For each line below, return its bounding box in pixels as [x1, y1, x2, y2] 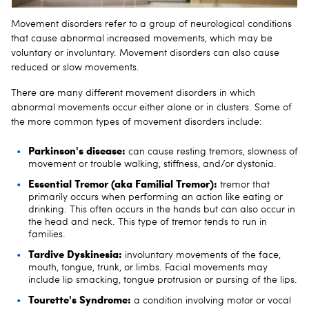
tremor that [217, 179, 270, 190]
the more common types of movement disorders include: [11, 117, 262, 127]
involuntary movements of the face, [122, 250, 281, 260]
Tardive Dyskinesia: [28, 246, 122, 261]
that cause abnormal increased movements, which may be [11, 33, 272, 43]
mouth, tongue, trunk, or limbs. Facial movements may [28, 262, 268, 272]
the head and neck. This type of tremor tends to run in [28, 217, 267, 227]
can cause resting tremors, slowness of [126, 146, 298, 157]
